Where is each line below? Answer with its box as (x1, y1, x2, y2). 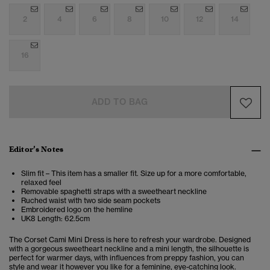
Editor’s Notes (9, 144, 63, 155)
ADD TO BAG (91, 96, 148, 108)
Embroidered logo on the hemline (21, 205, 133, 215)
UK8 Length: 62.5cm (21, 214, 90, 224)
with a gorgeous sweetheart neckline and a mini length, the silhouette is (9, 244, 249, 254)
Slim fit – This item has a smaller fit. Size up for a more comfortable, (21, 169, 246, 178)
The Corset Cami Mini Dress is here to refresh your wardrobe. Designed (9, 235, 251, 245)
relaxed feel (21, 178, 61, 187)
